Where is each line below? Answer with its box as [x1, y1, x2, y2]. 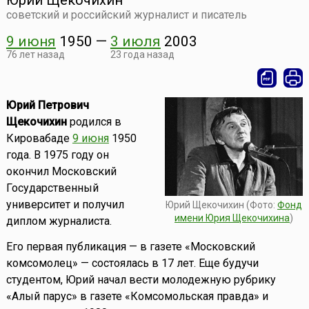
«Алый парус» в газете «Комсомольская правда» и [6, 290, 268, 303]
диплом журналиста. [6, 215, 112, 228]
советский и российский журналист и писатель [6, 8, 247, 22]
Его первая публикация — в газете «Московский [6, 240, 255, 254]
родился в [66, 115, 121, 129]
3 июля [110, 33, 161, 50]
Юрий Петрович [6, 99, 89, 112]
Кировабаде [6, 132, 72, 146]
